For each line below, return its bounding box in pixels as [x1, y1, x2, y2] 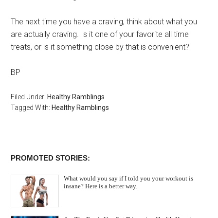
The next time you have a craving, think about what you [11, 17, 198, 27]
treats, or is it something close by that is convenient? [11, 42, 190, 52]
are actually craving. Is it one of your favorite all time [11, 30, 189, 39]
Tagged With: [11, 104, 52, 112]
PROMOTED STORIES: [11, 154, 91, 163]
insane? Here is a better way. [64, 182, 138, 190]
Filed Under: [11, 93, 48, 101]
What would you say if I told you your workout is [64, 175, 194, 182]
